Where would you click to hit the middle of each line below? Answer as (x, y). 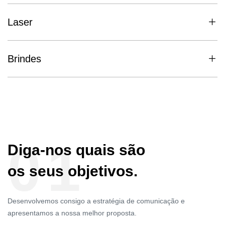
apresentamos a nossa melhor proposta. (72, 213)
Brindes (24, 59)
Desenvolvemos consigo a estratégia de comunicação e (96, 201)
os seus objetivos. (73, 171)
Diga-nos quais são (76, 150)
